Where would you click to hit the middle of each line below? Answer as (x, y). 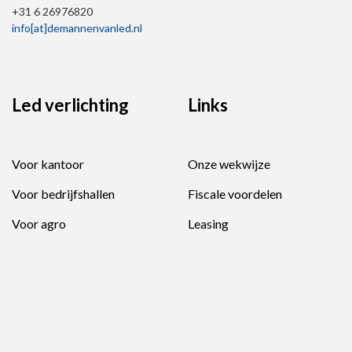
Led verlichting (70, 105)
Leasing (208, 224)
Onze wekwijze (229, 164)
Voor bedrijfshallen (63, 194)
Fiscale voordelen (235, 194)
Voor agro (39, 224)
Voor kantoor (48, 164)
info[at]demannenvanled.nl (77, 28)
